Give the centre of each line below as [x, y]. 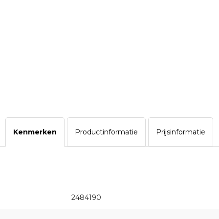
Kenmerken [35, 132]
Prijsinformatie [181, 132]
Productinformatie [106, 132]
